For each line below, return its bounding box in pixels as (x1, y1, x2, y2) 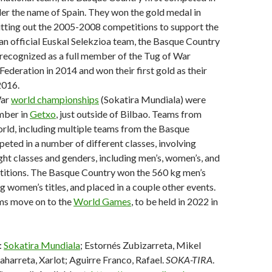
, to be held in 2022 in (131, 195, 218, 207)
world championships (11, 93, 99, 105)
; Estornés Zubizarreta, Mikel (80, 239, 201, 251)
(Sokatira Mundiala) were (99, 93, 206, 105)
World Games (73, 195, 131, 207)
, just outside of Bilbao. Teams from (56, 108, 202, 120)
